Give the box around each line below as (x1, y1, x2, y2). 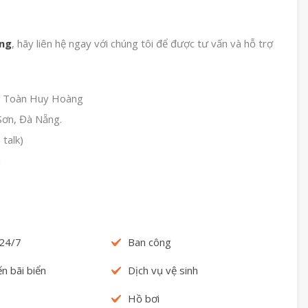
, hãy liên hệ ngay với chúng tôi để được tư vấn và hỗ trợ (12, 36, 273, 50)
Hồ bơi (127, 291, 159, 305)
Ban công (127, 234, 171, 249)
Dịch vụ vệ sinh (127, 263, 198, 277)
